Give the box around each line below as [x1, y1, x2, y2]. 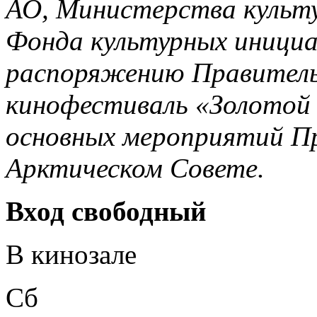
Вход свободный [6, 195, 206, 226]
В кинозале [6, 238, 137, 270]
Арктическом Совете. [6, 152, 265, 183]
